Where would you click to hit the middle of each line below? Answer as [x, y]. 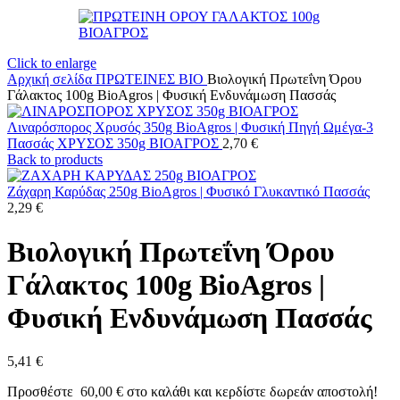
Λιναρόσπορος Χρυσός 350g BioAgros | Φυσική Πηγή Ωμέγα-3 [190, 128]
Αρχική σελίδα [51, 79]
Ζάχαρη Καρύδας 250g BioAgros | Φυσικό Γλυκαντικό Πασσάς [188, 192]
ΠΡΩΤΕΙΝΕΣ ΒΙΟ [151, 79]
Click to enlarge [52, 63]
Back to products [55, 160]
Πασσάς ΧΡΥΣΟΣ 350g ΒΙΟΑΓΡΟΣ [115, 144]
